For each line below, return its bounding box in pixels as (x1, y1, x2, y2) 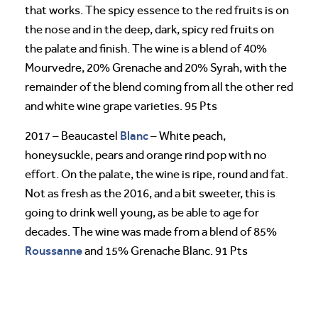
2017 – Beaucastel (25, 129, 120, 143)
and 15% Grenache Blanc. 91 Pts (82, 244, 248, 258)
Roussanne (25, 243, 82, 258)
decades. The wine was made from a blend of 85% (25, 225, 277, 239)
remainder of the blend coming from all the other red (25, 80, 293, 94)
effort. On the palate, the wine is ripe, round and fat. (25, 168, 288, 182)
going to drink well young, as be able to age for (25, 206, 259, 220)
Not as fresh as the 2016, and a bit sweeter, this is (25, 187, 275, 201)
